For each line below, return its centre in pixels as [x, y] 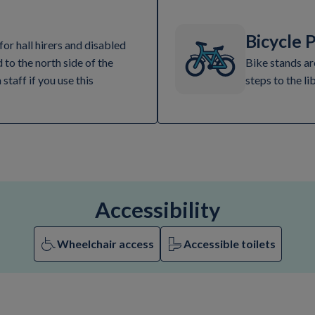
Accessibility [157, 210]
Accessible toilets [229, 244]
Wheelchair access [105, 244]
